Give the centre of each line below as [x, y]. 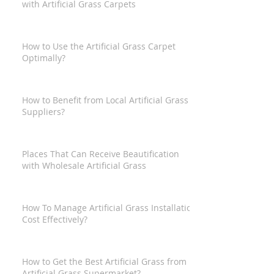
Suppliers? [43, 112]
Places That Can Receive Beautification [101, 154]
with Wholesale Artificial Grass [84, 165]
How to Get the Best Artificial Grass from [104, 261]
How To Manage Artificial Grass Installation [109, 208]
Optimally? [44, 58]
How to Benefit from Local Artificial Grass [105, 100]
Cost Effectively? [55, 219]
